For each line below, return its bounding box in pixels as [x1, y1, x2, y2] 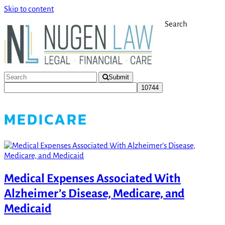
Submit [108, 73, 129, 81]
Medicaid [4, 202, 51, 215]
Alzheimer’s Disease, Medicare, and [4, 187, 184, 200]
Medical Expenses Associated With [4, 172, 181, 185]
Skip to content [4, 5, 54, 13]
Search [165, 20, 187, 28]
